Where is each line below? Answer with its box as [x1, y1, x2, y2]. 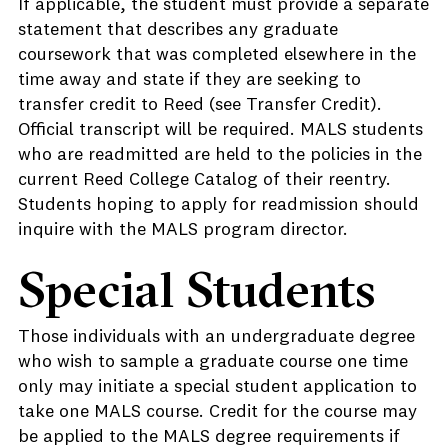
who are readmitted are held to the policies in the [18, 146, 422, 164]
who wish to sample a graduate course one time [18, 353, 408, 371]
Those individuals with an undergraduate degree [18, 328, 415, 346]
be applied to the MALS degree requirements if [18, 428, 400, 446]
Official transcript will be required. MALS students [18, 121, 423, 139]
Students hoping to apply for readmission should [18, 196, 419, 214]
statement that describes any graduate [18, 21, 338, 39]
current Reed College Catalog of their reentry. [18, 171, 391, 189]
